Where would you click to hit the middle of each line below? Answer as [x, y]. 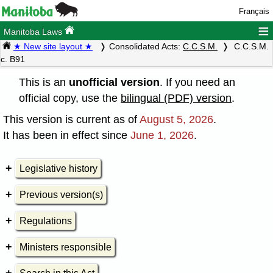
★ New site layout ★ [53, 47]
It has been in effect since [67, 135]
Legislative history [58, 168]
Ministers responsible [65, 247]
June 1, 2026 [162, 135]
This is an [44, 82]
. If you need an [198, 82]
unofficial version [115, 82]
